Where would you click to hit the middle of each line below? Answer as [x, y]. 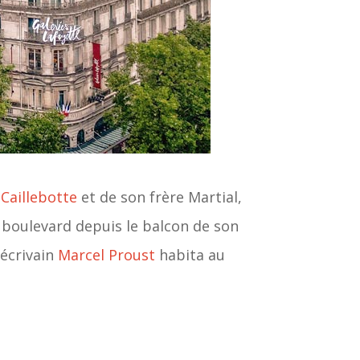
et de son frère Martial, [160, 197]
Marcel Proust [107, 255]
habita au [190, 255]
